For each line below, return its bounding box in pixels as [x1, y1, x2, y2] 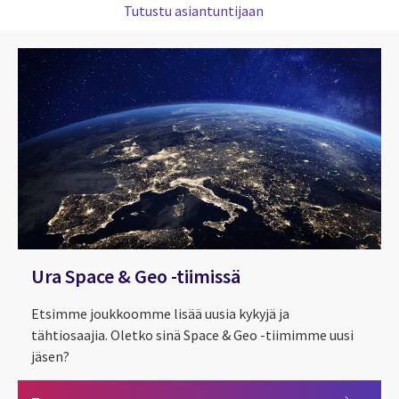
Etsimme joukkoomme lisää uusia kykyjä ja [31, 304, 289, 322]
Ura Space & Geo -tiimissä [31, 263, 240, 289]
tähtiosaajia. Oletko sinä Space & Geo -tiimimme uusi [31, 325, 354, 344]
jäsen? [31, 346, 69, 365]
